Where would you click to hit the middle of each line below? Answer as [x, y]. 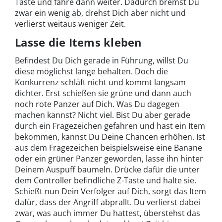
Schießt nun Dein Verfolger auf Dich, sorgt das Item [111, 192]
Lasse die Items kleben [78, 42]
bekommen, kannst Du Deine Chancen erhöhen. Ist [110, 137]
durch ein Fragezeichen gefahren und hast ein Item [110, 126]
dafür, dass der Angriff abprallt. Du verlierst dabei [108, 202]
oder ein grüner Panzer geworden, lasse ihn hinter [109, 159]
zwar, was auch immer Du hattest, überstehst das [108, 213]
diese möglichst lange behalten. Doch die [91, 72]
